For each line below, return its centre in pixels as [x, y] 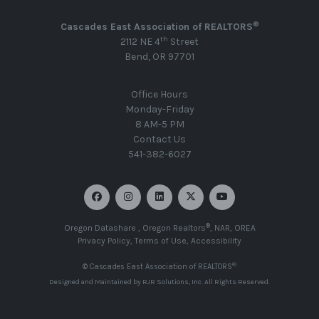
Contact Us [159, 140]
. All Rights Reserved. [236, 282]
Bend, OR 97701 [159, 57]
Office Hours [159, 95]
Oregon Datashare [100, 228]
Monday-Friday [159, 110]
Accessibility [216, 241]
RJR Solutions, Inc [172, 282]
